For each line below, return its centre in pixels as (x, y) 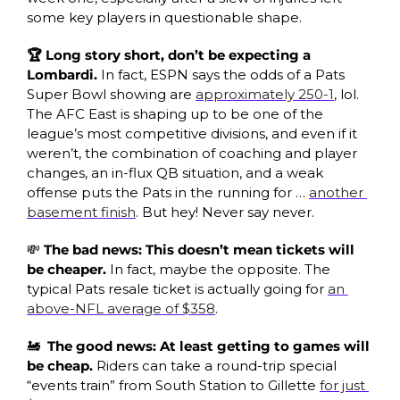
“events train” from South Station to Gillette (173, 385)
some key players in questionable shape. (164, 17)
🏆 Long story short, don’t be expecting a (169, 54)
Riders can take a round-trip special (217, 365)
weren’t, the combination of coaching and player (192, 153)
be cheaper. (68, 269)
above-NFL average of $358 (121, 308)
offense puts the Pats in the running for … (168, 192)
